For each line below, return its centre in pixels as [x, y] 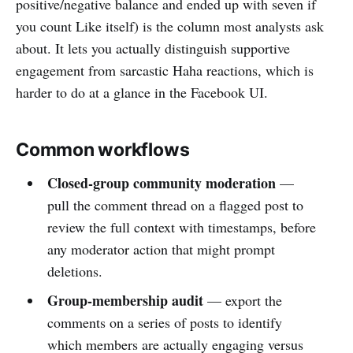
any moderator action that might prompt [161, 249]
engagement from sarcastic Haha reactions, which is [165, 70]
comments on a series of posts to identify [164, 322]
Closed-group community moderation [161, 182]
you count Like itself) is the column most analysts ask [170, 26]
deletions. [74, 271]
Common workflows [103, 149]
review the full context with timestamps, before [181, 227]
